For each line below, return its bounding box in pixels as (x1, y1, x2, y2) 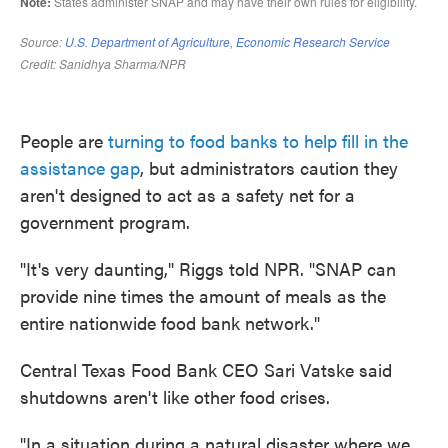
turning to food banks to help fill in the (103, 128, 408, 153)
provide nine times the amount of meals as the (20, 283, 386, 308)
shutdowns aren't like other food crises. (20, 384, 330, 409)
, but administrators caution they (140, 155, 398, 180)
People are (20, 128, 103, 153)
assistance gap (20, 155, 140, 180)
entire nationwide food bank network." (20, 310, 320, 335)
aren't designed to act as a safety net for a (20, 182, 355, 207)
